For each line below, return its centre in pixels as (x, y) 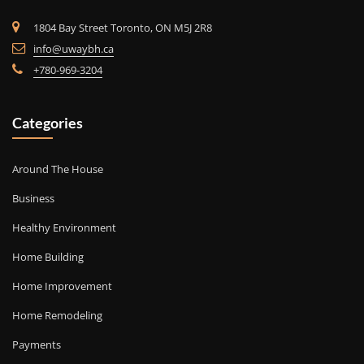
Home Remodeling (57, 316)
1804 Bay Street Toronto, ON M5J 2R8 (123, 28)
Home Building (48, 257)
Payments (37, 345)
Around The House (58, 169)
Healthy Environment (64, 228)
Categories (48, 122)
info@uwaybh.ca (74, 49)
